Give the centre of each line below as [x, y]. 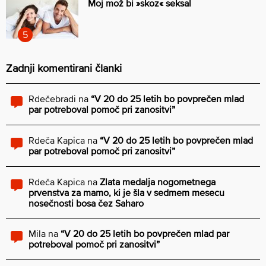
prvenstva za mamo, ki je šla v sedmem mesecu [126, 192]
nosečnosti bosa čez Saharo [86, 203]
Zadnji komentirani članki [64, 68]
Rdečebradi [52, 98]
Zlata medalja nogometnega [158, 181]
